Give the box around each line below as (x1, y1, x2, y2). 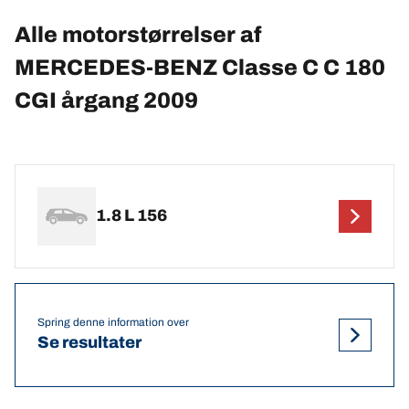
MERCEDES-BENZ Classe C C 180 (15, 55, 385, 79)
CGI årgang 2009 (15, 88, 198, 112)
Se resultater (37, 333, 142, 352)
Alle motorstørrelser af (15, 22, 261, 47)
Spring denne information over (37, 316, 189, 330)
